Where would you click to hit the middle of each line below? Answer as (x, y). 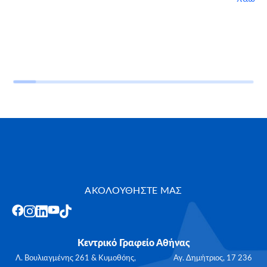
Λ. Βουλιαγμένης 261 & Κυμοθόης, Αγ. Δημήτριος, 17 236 (133, 258)
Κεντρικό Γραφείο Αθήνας (133, 243)
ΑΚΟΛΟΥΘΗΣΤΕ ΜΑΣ (133, 190)
